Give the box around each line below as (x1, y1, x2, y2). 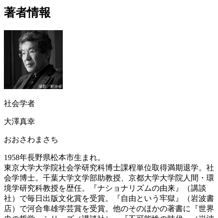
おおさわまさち (4, 135, 58, 144)
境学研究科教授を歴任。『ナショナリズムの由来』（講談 (4, 184, 206, 193)
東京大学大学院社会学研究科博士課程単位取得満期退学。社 (4, 163, 214, 172)
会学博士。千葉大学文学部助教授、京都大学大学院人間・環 (4, 174, 214, 182)
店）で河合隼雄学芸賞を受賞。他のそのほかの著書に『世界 (4, 204, 214, 213)
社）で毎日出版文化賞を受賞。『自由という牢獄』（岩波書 (4, 194, 214, 203)
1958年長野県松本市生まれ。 (4, 153, 105, 162)
